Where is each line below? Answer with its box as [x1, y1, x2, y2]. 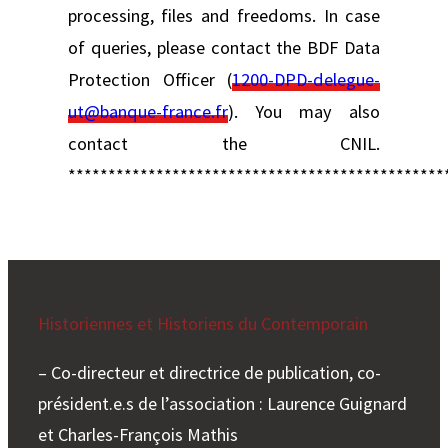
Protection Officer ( [68, 67, 232, 91]
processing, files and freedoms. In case [68, 3, 380, 27]
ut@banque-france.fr [68, 99, 228, 123]
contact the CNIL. [68, 131, 380, 155]
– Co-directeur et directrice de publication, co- [38, 361, 381, 385]
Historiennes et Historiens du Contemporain [38, 312, 368, 336]
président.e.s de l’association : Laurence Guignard [38, 392, 407, 416]
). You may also [228, 99, 380, 123]
